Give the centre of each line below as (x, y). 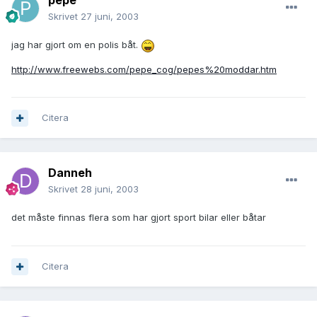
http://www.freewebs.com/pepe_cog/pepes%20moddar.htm (144, 69)
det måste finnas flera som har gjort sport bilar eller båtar (139, 218)
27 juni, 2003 (110, 17)
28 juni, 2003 (110, 189)
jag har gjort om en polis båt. (76, 45)
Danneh (70, 173)
